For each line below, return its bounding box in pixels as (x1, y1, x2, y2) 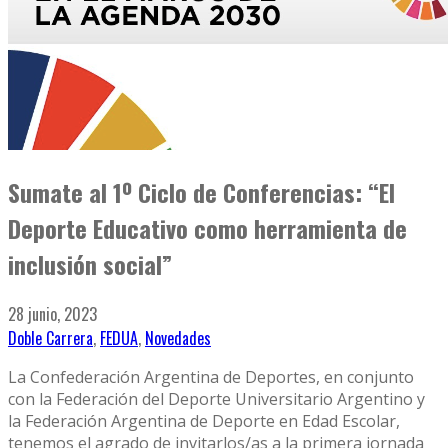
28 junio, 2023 (8, 302, 97, 327)
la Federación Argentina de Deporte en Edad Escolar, (8, 410, 400, 433)
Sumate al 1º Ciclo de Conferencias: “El (8, 174, 395, 211)
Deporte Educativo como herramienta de (8, 210, 407, 247)
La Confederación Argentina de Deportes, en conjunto (8, 366, 414, 389)
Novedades (145, 326, 211, 351)
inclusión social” (8, 246, 172, 283)
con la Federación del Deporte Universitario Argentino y (8, 388, 425, 411)
